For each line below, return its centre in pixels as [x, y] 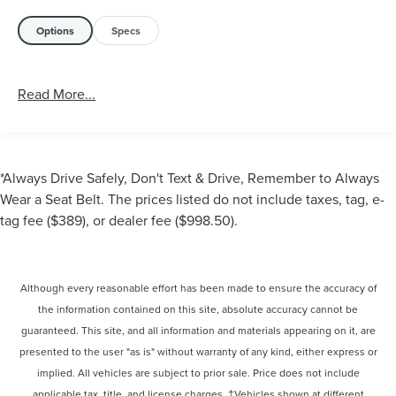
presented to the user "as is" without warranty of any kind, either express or [198, 352]
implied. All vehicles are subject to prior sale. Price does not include [198, 373]
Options [56, 31]
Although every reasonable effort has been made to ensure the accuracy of [198, 288]
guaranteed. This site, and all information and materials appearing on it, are [198, 331]
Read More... [57, 94]
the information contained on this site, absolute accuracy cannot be [198, 309]
